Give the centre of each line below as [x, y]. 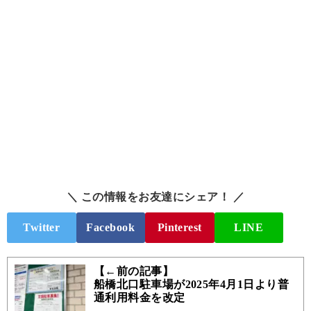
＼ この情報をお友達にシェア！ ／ [155, 197]
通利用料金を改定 [139, 297]
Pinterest [179, 228]
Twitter [42, 228]
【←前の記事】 [134, 271]
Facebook [111, 228]
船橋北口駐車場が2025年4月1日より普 [191, 284]
